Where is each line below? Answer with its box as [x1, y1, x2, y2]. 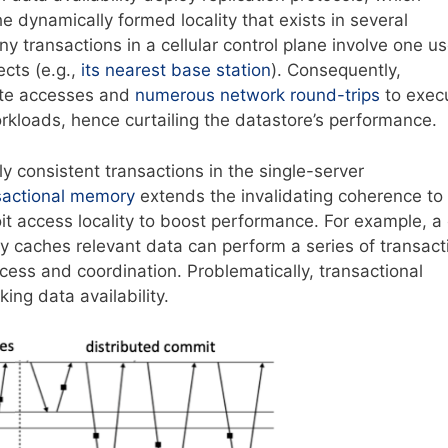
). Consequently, [271, 60, 401, 81]
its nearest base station [76, 60, 271, 81]
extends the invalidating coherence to [135, 185, 443, 206]
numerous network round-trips [135, 85, 380, 106]
